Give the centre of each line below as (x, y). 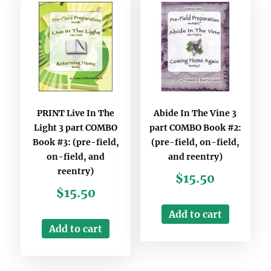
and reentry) (195, 156)
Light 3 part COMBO (76, 127)
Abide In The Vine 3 (195, 113)
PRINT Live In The (76, 113)
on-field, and (76, 156)
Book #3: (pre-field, (76, 142)
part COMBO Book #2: (195, 127)
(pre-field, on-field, (195, 142)
